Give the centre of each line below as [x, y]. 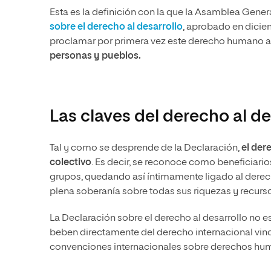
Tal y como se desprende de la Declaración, [145, 149]
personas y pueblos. [95, 57]
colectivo [70, 163]
